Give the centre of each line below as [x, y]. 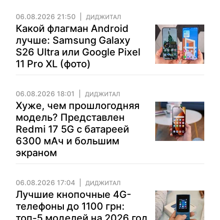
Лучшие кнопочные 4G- [73, 194]
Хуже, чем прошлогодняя [78, 106]
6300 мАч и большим [68, 141]
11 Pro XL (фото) [53, 64]
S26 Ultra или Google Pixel [78, 52]
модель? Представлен [70, 117]
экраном [36, 153]
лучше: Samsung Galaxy [73, 40]
